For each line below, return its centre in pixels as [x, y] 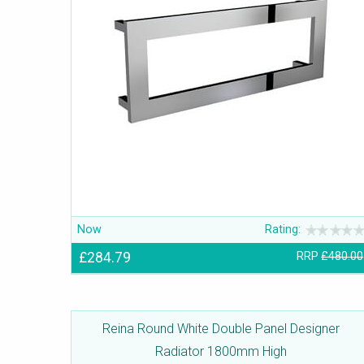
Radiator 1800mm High [221, 352]
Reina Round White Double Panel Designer [221, 329]
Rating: [283, 230]
